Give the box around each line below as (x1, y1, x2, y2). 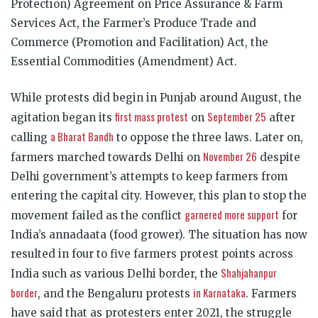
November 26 (203, 148, 257, 164)
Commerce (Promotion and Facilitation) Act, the (11, 35, 268, 49)
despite (257, 150, 300, 164)
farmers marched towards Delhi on (11, 150, 203, 164)
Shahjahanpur (221, 264, 277, 280)
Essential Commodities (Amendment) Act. (11, 54, 237, 68)
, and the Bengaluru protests (38, 286, 193, 300)
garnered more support (185, 206, 279, 222)
